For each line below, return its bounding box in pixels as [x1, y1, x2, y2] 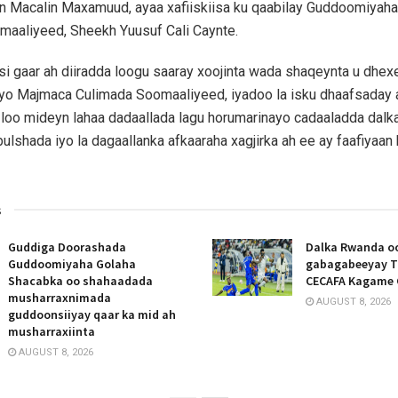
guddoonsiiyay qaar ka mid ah [8, 306, 176, 322]
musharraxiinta [8, 322, 95, 339]
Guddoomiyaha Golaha [8, 255, 136, 272]
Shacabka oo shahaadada [8, 272, 153, 289]
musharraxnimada [8, 289, 111, 306]
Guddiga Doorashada [8, 238, 126, 255]
